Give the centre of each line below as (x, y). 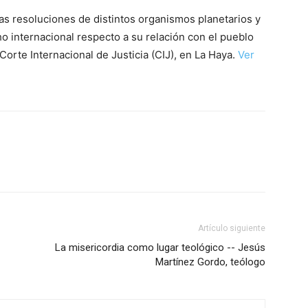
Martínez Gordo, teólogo (210, 262)
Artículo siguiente (232, 228)
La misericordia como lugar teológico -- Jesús (160, 247)
